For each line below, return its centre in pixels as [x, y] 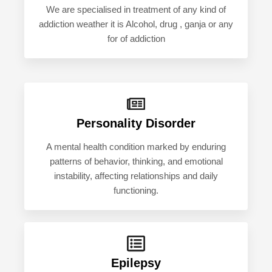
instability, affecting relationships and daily [136, 176]
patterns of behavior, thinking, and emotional [136, 162]
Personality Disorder [136, 124]
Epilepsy [136, 263]
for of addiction [136, 39]
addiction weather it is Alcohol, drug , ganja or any [136, 25]
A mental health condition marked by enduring [136, 147]
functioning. [136, 191]
